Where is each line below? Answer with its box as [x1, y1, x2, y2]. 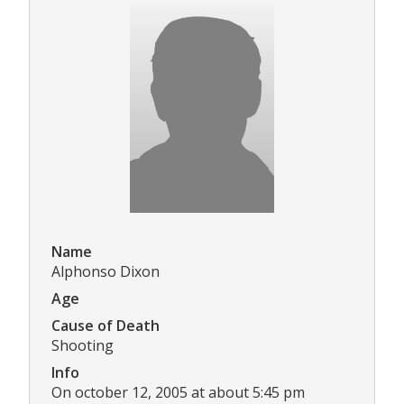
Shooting [51, 335, 114, 356]
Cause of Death [51, 316, 160, 336]
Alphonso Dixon [51, 262, 160, 282]
